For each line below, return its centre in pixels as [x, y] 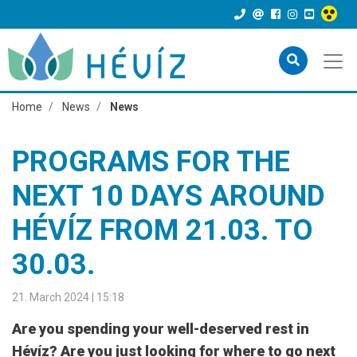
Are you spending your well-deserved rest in [161, 329]
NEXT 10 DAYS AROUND [169, 196]
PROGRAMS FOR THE [151, 162]
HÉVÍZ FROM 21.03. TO [163, 230]
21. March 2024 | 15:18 [68, 297]
